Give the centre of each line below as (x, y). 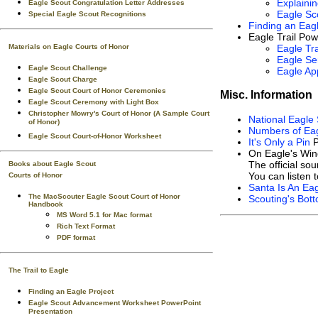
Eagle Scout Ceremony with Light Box (94, 102)
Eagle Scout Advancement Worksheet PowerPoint (115, 303)
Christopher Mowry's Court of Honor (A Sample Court (119, 113)
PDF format (76, 237)
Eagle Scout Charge (63, 79)
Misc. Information (266, 95)
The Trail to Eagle (39, 270)
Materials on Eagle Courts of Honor (69, 46)
